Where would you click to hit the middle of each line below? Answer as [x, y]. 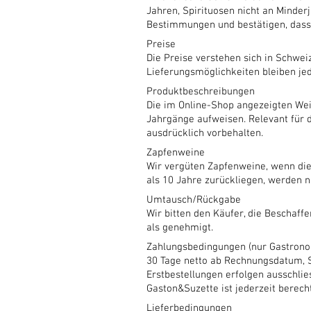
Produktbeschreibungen [201, 92]
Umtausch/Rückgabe [194, 200]
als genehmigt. [180, 228]
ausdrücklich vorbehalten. [205, 133]
